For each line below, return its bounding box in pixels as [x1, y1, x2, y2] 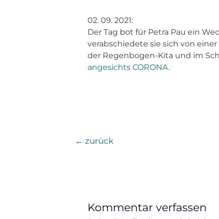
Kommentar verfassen [87, 200, 207, 214]
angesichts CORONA [87, 63, 168, 72]
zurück [83, 135, 113, 146]
